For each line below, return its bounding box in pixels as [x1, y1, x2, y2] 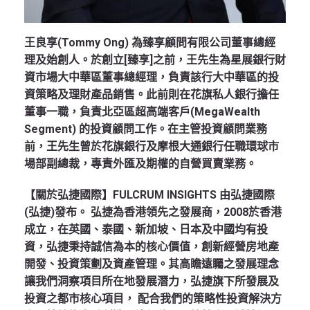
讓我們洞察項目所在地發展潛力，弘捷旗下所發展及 [24, 274, 279, 288]
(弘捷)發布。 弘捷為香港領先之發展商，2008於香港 [24, 205, 282, 219]
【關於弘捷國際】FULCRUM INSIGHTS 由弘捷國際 [24, 188, 275, 201]
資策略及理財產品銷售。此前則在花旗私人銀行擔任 [24, 87, 279, 101]
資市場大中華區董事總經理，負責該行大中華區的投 [24, 70, 279, 84]
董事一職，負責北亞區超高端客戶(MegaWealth [24, 104, 260, 118]
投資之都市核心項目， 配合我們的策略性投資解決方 [24, 291, 282, 305]
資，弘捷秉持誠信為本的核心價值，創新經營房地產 [24, 239, 279, 253]
